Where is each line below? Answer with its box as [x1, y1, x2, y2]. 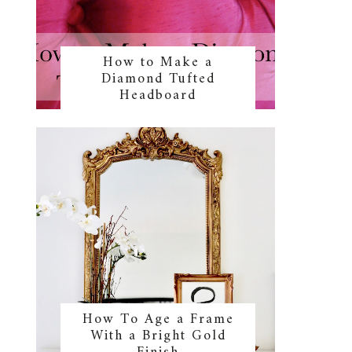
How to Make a [103, 50, 213, 75]
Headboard [119, 83, 196, 108]
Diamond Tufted [101, 67, 215, 92]
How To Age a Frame [82, 307, 234, 332]
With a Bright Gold [90, 324, 226, 349]
